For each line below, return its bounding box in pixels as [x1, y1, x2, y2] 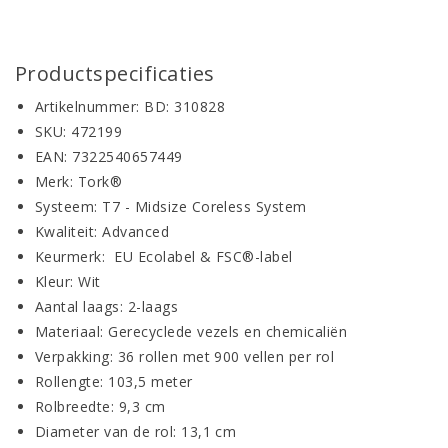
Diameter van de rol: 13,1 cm [35, 422, 237, 442]
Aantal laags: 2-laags [35, 297, 179, 317]
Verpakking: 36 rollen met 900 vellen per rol [35, 347, 335, 367]
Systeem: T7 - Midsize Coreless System [35, 197, 307, 217]
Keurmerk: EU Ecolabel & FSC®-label [35, 247, 293, 267]
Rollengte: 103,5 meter [35, 372, 193, 392]
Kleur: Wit [35, 272, 101, 292]
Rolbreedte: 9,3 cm [35, 397, 166, 417]
